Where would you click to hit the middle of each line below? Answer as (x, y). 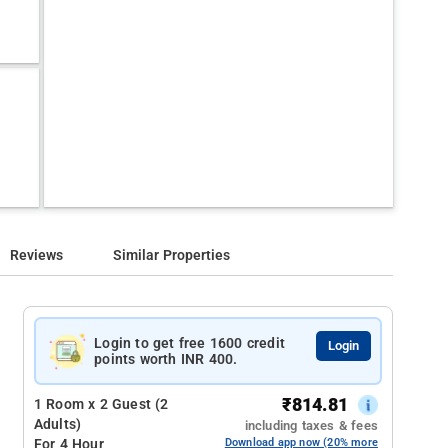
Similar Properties (172, 255)
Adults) (57, 424)
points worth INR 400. (166, 359)
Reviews (37, 255)
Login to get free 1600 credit (190, 343)
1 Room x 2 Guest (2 (101, 404)
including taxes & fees (311, 425)
